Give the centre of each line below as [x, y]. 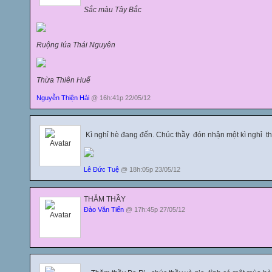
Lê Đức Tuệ [101, 169]
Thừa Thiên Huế [63, 80]
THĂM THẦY [105, 199]
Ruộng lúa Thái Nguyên [76, 45]
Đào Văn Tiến [104, 209]
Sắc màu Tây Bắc [113, 9]
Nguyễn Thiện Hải [63, 97]
